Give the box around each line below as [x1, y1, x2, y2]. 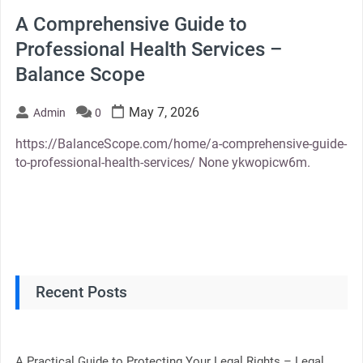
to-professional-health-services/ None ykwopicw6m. [15, 154, 310, 170]
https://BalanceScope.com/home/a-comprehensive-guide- [15, 135, 347, 152]
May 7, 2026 [128, 104, 199, 120]
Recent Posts [35, 282, 127, 301]
